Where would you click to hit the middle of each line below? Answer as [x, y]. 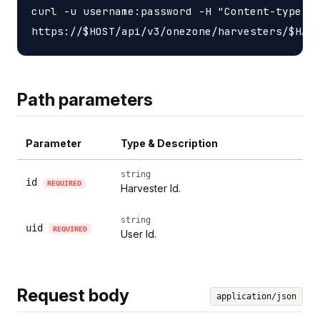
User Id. [139, 234]
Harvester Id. [151, 188]
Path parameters [85, 99]
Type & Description [169, 143]
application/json [256, 296]
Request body [73, 295]
